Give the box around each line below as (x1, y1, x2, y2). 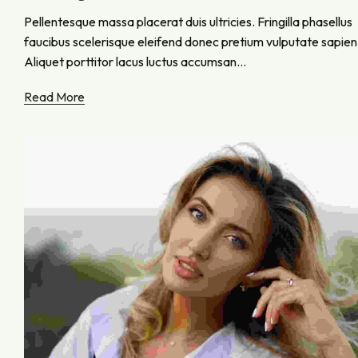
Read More (24, 89, 85, 105)
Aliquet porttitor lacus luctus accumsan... (24, 54, 246, 70)
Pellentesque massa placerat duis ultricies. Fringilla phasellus (24, 14, 352, 30)
